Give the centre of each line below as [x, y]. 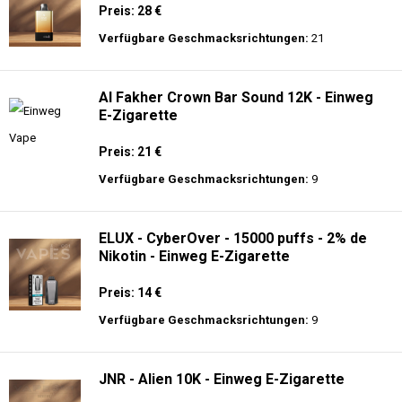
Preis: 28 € [130, 11]
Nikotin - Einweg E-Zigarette [194, 256]
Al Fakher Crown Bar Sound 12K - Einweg [236, 97]
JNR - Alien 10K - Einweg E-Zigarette [222, 379]
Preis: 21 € [130, 152]
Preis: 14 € [130, 293]
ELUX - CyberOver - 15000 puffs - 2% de [233, 238]
